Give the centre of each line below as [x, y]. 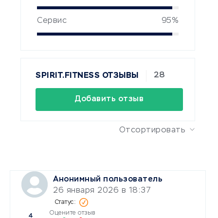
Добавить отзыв [109, 99]
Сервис [52, 21]
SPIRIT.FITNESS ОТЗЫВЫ [87, 76]
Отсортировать [152, 130]
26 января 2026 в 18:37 [102, 191]
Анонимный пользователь [108, 179]
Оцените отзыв [73, 213]
